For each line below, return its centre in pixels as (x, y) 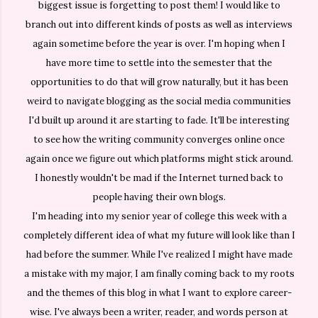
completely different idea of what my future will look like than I (159, 236)
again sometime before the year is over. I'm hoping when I (159, 44)
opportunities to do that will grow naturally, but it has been (159, 82)
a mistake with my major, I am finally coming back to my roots (159, 274)
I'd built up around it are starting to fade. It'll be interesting (159, 121)
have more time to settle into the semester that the (159, 63)
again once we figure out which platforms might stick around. (159, 159)
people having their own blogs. (159, 197)
